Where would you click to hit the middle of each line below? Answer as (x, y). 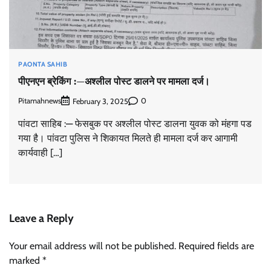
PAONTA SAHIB (43, 64)
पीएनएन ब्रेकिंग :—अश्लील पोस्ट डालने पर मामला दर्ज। (114, 81)
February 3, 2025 (100, 101)
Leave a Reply (41, 218)
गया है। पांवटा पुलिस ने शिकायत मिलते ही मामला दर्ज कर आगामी (128, 138)
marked (26, 260)
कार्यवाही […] (40, 152)
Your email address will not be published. (93, 246)
